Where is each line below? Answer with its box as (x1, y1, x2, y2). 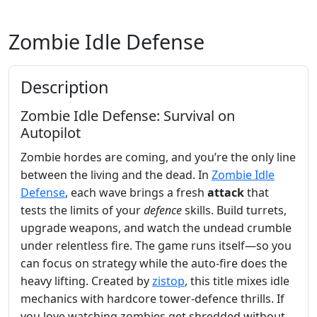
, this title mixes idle (185, 272, 289, 289)
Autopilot (21, 122, 81, 142)
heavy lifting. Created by (21, 272, 152, 289)
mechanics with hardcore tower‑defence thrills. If (21, 290, 284, 306)
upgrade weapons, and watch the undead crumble (21, 219, 292, 236)
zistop (152, 272, 185, 289)
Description (21, 75, 109, 98)
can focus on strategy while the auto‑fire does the (21, 255, 287, 271)
